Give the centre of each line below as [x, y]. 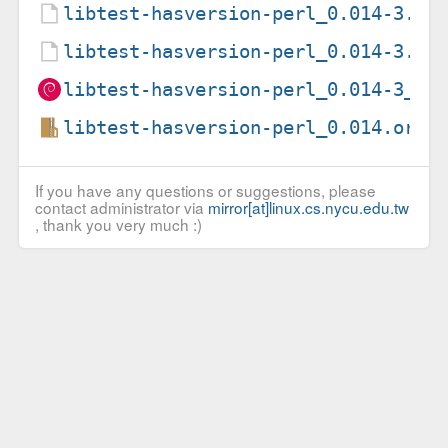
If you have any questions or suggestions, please [205, 190]
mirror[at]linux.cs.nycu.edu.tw [308, 207]
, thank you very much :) [118, 224]
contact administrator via [121, 207]
